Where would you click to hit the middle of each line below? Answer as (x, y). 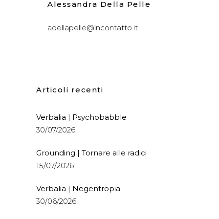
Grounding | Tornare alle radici (91, 153)
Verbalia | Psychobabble (81, 117)
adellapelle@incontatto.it (93, 28)
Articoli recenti (70, 90)
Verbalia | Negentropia (78, 188)
